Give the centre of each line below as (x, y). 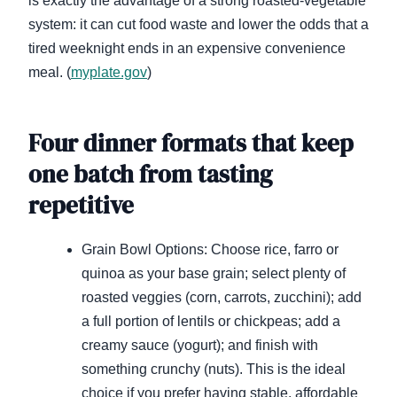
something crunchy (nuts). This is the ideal (214, 370)
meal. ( (50, 73)
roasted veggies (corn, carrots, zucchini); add (222, 298)
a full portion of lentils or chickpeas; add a (211, 322)
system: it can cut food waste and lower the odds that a (198, 25)
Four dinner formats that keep (191, 144)
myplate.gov (109, 73)
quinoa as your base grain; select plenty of (214, 274)
